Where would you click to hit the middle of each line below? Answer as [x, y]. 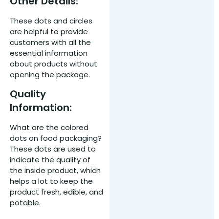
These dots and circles [51, 21]
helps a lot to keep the [51, 181]
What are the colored [49, 128]
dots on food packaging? [56, 138]
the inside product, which [55, 171]
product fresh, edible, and [56, 192]
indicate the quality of [50, 160]
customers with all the [50, 42]
